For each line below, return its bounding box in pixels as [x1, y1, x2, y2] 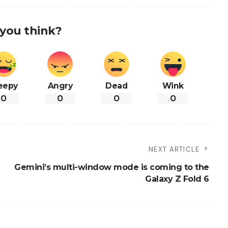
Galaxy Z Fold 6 [145, 174, 209, 184]
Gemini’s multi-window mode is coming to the [14, 162, 209, 173]
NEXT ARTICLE [149, 145, 200, 154]
